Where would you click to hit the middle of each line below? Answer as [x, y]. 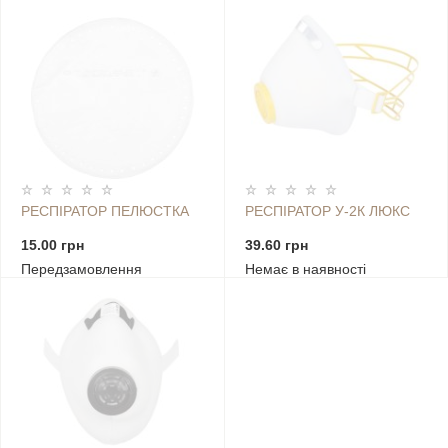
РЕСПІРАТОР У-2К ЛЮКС [327, 211]
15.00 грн [52, 245]
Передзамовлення [81, 268]
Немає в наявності [305, 268]
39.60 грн [276, 245]
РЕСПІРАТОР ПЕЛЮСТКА [105, 211]
